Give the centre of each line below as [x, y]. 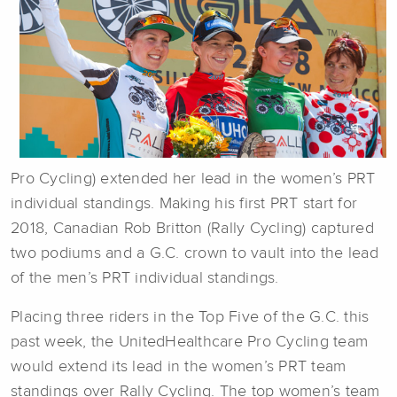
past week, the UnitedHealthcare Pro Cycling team [189, 343]
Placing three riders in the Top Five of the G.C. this [190, 318]
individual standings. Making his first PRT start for [184, 204]
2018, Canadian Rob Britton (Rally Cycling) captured [192, 229]
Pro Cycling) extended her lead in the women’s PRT [193, 179]
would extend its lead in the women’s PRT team [179, 367]
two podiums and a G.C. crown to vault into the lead [195, 254]
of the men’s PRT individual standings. [145, 279]
